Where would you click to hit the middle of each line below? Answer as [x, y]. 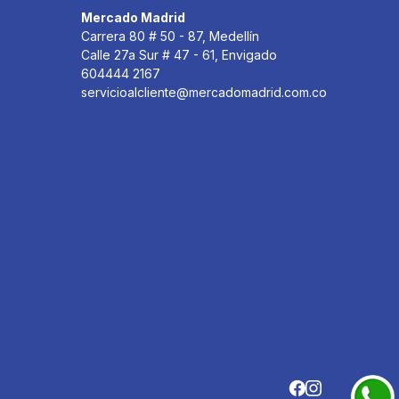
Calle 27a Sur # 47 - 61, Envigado [179, 54]
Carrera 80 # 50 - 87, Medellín [170, 36]
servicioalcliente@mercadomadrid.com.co [204, 92]
